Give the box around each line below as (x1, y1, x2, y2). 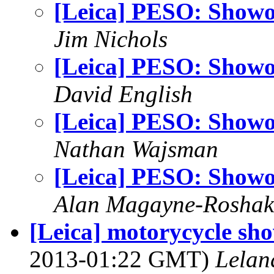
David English (54, 81, 193, 107)
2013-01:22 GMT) (29, 246, 215, 272)
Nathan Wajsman (54, 136, 218, 162)
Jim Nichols (54, 26, 168, 52)
